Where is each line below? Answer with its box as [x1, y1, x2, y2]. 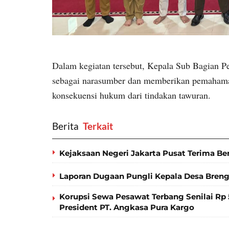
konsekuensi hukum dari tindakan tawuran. [52, 88, 211, 101]
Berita [52, 120, 79, 132]
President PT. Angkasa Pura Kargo [59, 202, 194, 213]
